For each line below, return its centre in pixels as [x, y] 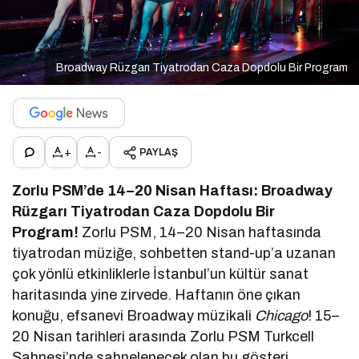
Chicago [282, 316]
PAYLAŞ [159, 153]
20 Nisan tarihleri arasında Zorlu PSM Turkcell [163, 337]
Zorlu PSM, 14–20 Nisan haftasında [202, 233]
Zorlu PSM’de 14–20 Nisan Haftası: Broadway [173, 191]
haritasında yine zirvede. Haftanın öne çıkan [157, 295]
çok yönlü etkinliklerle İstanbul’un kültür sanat [161, 274]
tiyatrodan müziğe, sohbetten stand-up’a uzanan [174, 254]
